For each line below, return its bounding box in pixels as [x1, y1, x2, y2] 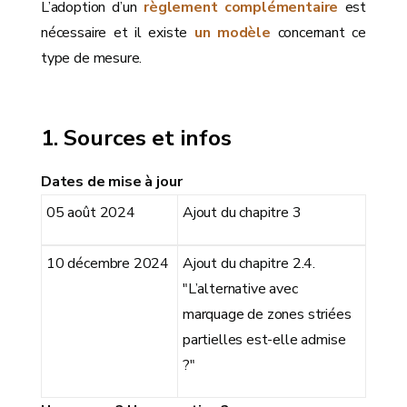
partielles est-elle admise [183, 329, 346, 350]
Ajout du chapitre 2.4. [183, 253, 316, 273]
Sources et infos [64, 123, 233, 153]
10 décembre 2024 [46, 253, 170, 273]
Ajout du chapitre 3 [183, 202, 302, 223]
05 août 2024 [46, 202, 135, 223]
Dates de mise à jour [41, 171, 183, 192]
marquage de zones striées [183, 303, 352, 324]
